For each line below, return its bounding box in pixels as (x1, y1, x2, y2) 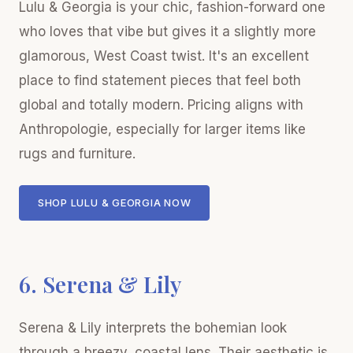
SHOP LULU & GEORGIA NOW (37, 196, 191, 210)
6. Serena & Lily (19, 269, 181, 299)
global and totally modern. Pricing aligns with (19, 96, 303, 113)
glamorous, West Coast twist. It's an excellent (19, 47, 309, 64)
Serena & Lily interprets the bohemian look (19, 320, 287, 336)
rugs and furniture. (19, 145, 136, 162)
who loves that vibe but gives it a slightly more (19, 23, 316, 39)
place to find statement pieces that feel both (19, 72, 301, 88)
